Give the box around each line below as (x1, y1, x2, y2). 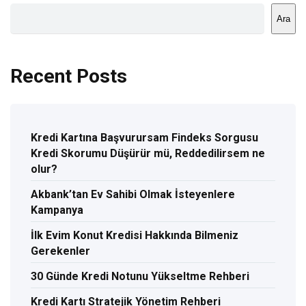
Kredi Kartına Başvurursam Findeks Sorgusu (31, 131, 258, 145)
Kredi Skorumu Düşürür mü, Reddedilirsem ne (31, 147, 265, 161)
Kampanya (31, 204, 83, 217)
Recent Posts (10, 65, 127, 87)
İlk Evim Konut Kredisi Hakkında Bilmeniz (31, 229, 238, 242)
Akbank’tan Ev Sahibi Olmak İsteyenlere (31, 188, 235, 201)
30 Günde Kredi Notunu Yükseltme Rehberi (31, 270, 249, 283)
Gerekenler (31, 245, 90, 258)
